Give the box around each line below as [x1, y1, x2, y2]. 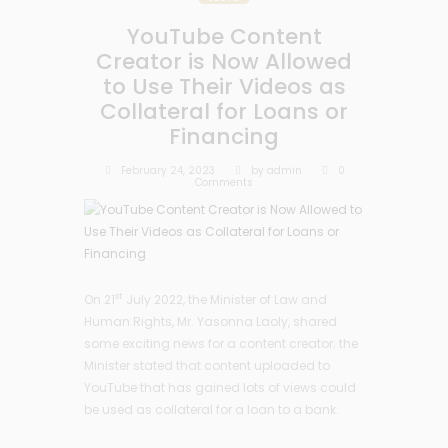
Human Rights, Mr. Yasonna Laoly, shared [84, 312, 337, 330]
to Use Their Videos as [102, 71, 346, 103]
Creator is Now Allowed [96, 46, 352, 78]
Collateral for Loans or [100, 96, 348, 128]
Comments [195, 175, 253, 189]
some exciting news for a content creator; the [84, 334, 358, 352]
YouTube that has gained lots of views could [84, 378, 356, 396]
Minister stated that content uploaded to [84, 356, 330, 374]
